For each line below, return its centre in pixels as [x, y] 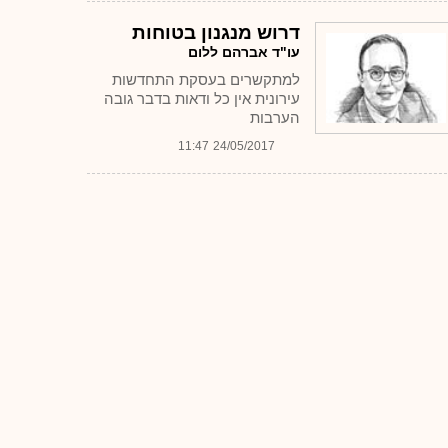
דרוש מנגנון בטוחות [216, 32]
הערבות [275, 117]
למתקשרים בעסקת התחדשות [206, 79]
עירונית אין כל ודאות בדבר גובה [202, 98]
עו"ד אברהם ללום [244, 52]
